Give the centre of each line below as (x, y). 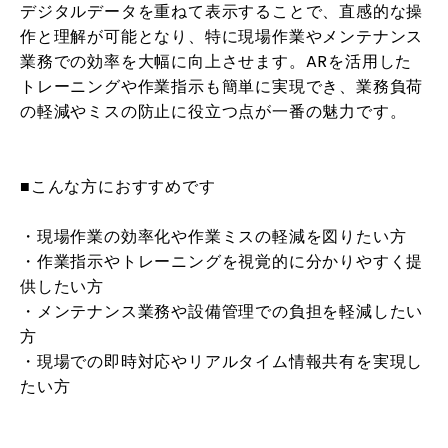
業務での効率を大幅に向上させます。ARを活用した (216, 61)
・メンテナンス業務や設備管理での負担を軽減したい (222, 311)
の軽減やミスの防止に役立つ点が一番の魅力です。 (213, 111)
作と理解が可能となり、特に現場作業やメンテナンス (222, 36)
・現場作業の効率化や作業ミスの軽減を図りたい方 (213, 236)
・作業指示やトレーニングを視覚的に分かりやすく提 (222, 261)
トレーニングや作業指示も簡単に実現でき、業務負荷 (222, 86)
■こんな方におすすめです (118, 186)
